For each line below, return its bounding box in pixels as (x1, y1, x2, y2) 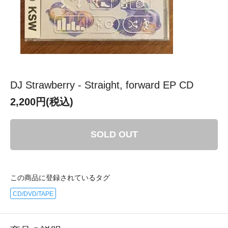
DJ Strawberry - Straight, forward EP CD (10, 79, 193, 91)
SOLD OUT (90, 129, 138, 139)
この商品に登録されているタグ (10, 173, 110, 182)
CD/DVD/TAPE (13, 190, 53, 197)
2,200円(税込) (10, 96, 73, 107)
